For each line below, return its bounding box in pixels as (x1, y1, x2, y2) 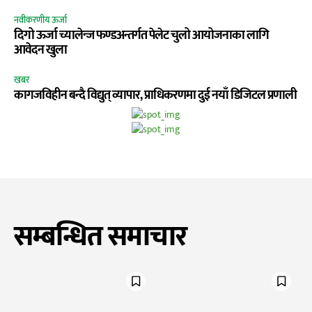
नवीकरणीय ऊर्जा (14, 12, 67, 28)
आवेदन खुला (14, 39, 67, 61)
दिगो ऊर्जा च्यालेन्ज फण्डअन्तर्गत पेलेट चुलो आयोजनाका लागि (14, 24, 269, 46)
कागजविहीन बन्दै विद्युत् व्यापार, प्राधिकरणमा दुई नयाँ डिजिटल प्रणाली (14, 84, 297, 106)
